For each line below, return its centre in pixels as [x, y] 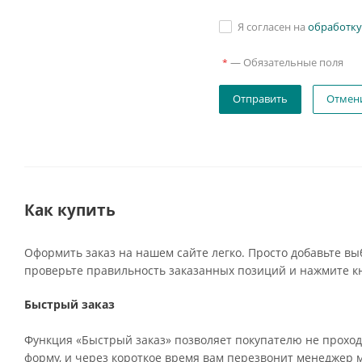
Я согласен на [273, 27]
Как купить [70, 210]
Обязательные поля [294, 62]
